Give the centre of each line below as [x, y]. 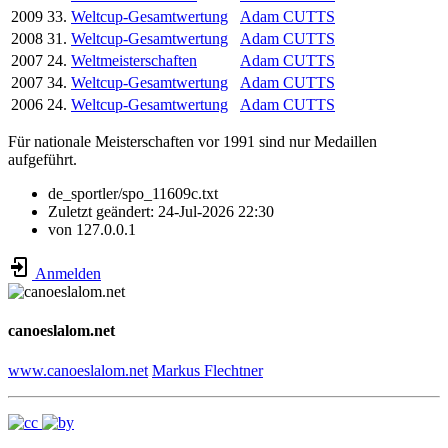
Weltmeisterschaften [134, 61]
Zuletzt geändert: [103, 212]
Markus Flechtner [207, 370]
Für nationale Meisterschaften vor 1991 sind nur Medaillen [192, 142]
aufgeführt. [42, 160]
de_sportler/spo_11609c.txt [133, 194]
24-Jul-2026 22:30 [216, 212]
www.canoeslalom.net [78, 370]
